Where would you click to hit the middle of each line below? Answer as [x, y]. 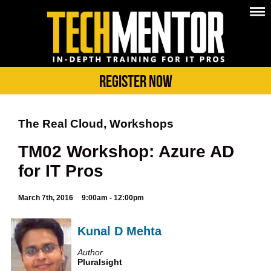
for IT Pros [61, 171]
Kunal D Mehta [119, 231]
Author [90, 252]
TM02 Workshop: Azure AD [126, 152]
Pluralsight [100, 262]
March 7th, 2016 [46, 198]
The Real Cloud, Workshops [96, 124]
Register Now [135, 81]
